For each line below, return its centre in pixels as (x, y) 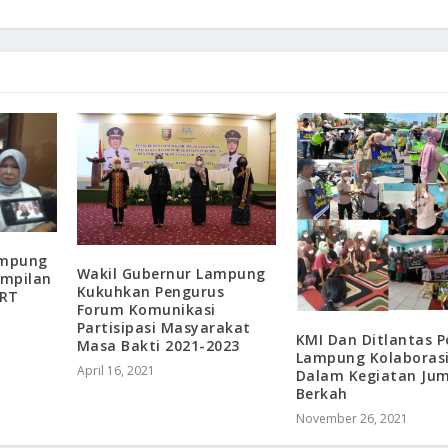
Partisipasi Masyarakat (163, 328)
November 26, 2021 (351, 419)
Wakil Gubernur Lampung (171, 274)
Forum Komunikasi (146, 310)
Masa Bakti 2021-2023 (158, 346)
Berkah (321, 394)
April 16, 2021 (115, 371)
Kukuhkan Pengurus (150, 292)
